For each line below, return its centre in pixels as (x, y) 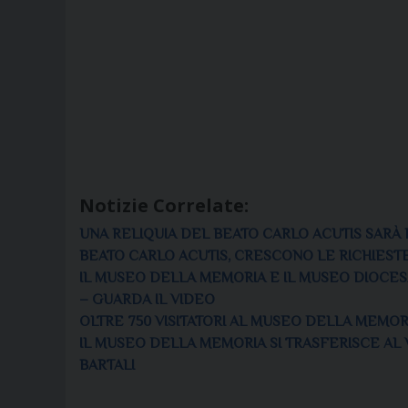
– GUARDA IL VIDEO (147, 299)
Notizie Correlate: (164, 205)
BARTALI (107, 365)
